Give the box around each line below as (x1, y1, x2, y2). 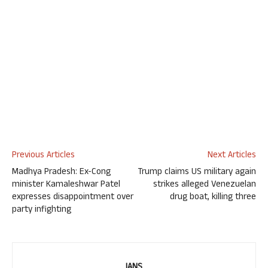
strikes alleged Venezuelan (153, 178, 256, 193)
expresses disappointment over (12, 190, 133, 205)
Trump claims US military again (138, 165, 256, 180)
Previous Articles (12, 148, 75, 163)
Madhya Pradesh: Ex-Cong (12, 165, 111, 180)
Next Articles (208, 148, 256, 163)
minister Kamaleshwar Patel (12, 178, 120, 193)
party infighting (12, 203, 71, 218)
